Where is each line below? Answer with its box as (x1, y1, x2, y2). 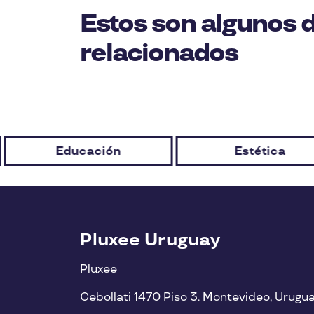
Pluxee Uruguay (80, 229, 220, 250)
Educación (55, 145, 121, 158)
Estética (233, 145, 285, 158)
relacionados (80, 39, 238, 69)
